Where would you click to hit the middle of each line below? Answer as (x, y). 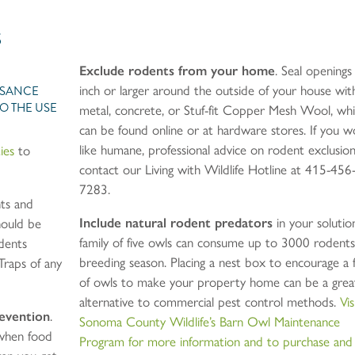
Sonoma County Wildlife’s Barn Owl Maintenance (209, 321)
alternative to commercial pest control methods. (209, 302)
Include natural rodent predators (176, 222)
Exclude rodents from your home (177, 70)
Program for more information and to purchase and (216, 341)
